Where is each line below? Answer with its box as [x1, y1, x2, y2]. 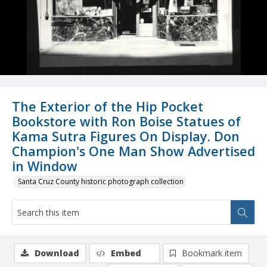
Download [35, 247, 79, 259]
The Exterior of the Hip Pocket [12, 98, 203, 116]
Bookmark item [182, 247, 242, 259]
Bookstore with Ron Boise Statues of [12, 113, 241, 131]
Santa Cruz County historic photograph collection [18, 176, 184, 187]
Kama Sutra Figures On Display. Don [12, 128, 240, 145]
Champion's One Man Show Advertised [12, 142, 255, 160]
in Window [12, 157, 77, 175]
